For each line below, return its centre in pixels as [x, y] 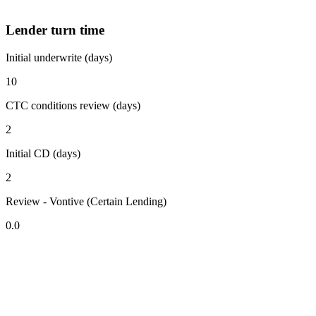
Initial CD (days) [43, 153]
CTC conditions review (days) [73, 105]
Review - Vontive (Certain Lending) [86, 201]
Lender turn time [55, 30]
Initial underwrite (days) [59, 57]
